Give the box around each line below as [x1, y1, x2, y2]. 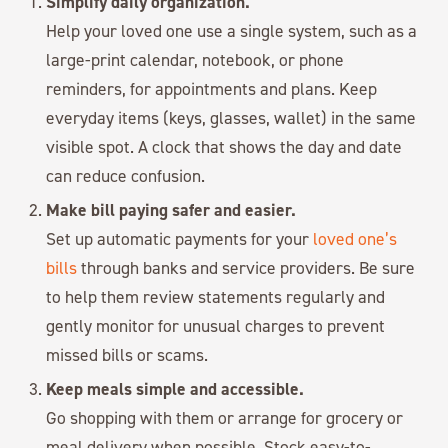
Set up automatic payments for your [46, 228, 314, 250]
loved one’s [313, 228, 398, 250]
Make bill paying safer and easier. [46, 198, 297, 222]
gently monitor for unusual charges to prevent [46, 315, 386, 337]
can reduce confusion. [46, 165, 206, 187]
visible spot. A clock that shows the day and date [46, 136, 403, 158]
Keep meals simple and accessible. [46, 377, 305, 401]
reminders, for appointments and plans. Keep [46, 78, 378, 100]
